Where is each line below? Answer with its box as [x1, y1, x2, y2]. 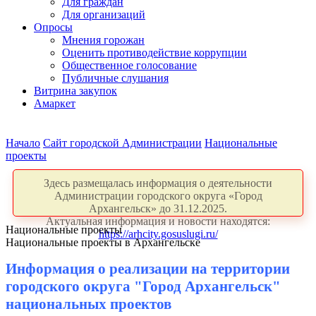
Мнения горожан [62, 34, 145, 46]
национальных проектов [6, 296, 171, 312]
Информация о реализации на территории [6, 260, 290, 277]
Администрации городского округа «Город [54, 190, 262, 202]
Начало [6, 137, 40, 149]
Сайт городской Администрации [43, 137, 202, 149]
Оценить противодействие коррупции [62, 47, 247, 59]
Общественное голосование [62, 59, 197, 71]
